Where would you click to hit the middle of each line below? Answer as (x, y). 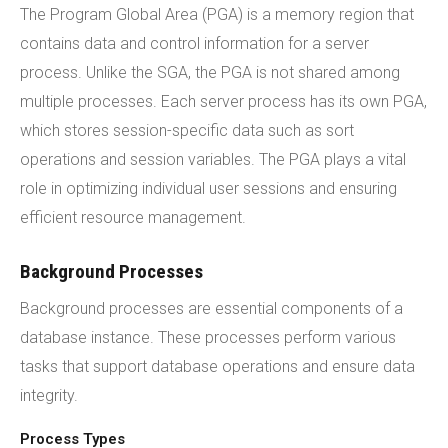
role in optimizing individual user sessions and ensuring (208, 188)
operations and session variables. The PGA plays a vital (213, 159)
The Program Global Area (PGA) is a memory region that (217, 14)
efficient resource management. (133, 217)
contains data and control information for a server (194, 43)
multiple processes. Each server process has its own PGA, (223, 101)
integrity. (49, 395)
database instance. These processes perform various (208, 337)
